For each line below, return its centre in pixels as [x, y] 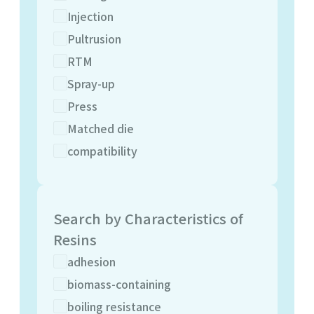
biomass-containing [119, 284]
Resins [75, 239]
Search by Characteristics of [148, 218]
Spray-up [91, 83]
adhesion [91, 261]
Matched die [100, 128]
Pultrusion [94, 38]
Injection [90, 16]
